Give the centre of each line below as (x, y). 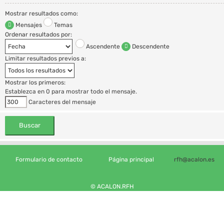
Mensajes (28, 25)
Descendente (150, 47)
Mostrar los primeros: (35, 83)
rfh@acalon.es (194, 159)
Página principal (131, 159)
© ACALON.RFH (112, 186)
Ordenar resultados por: (38, 35)
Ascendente (102, 47)
